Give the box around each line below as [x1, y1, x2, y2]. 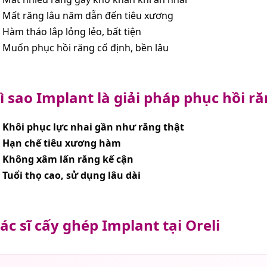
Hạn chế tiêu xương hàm [2, 136, 121, 150]
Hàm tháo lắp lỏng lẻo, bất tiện [2, 24, 141, 38]
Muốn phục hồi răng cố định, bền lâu [2, 41, 169, 54]
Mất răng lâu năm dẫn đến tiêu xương [2, 8, 173, 22]
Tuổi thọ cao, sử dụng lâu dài [2, 168, 141, 182]
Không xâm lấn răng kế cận [2, 152, 133, 166]
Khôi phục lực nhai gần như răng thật [2, 120, 184, 133]
